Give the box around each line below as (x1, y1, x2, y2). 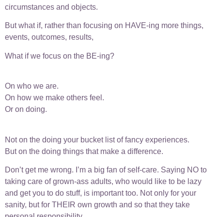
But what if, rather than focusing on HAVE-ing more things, (5, 21, 203, 30)
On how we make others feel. (5, 93, 104, 102)
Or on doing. (5, 105, 47, 114)
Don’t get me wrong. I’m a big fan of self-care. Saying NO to (5, 165, 207, 174)
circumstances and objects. (5, 2, 98, 11)
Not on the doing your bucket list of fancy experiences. (5, 135, 189, 144)
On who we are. (5, 82, 59, 91)
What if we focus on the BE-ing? (5, 51, 114, 60)
